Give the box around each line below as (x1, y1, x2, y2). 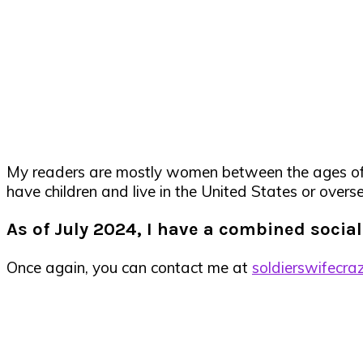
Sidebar (6, 318, 92, 346)
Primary (6, 292, 94, 319)
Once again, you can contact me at (6, 258, 252, 278)
